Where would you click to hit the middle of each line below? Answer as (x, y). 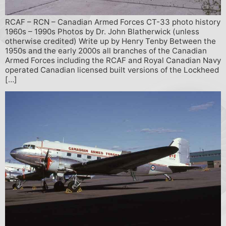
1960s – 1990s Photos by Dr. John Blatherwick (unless (102, 31)
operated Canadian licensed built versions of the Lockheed (112, 70)
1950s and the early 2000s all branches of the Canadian (106, 50)
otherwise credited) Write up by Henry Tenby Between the (110, 41)
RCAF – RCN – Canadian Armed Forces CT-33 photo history (113, 22)
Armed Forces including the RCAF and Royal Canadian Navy (113, 60)
